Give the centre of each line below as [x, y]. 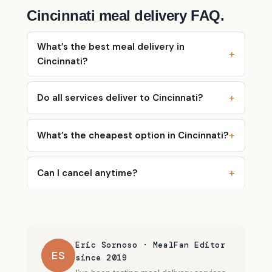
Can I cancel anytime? [87, 173]
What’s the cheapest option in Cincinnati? [133, 135]
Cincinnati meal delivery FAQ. [126, 15]
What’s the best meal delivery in [111, 46]
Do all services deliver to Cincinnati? [120, 97]
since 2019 [101, 257]
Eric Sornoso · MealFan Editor [151, 245]
